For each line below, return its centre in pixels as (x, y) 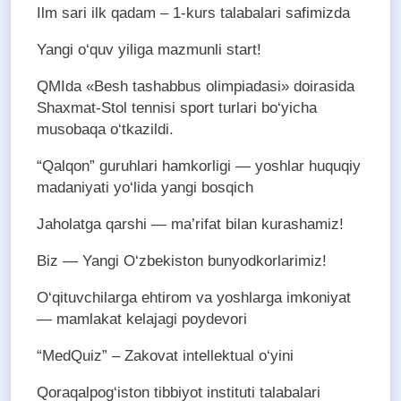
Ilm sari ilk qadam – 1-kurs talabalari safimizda (193, 13)
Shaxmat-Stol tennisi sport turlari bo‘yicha (177, 108)
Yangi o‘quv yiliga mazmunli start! (149, 50)
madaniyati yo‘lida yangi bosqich (145, 188)
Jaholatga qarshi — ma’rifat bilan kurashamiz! (190, 225)
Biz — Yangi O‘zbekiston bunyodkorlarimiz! (182, 261)
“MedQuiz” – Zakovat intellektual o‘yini (165, 356)
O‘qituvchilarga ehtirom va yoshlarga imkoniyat (194, 298)
